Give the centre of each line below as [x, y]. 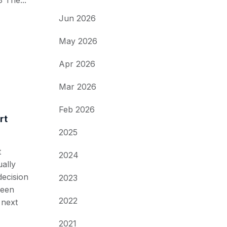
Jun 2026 [77, 18]
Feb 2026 [77, 109]
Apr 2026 [77, 64]
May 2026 [78, 41]
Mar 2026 [78, 87]
